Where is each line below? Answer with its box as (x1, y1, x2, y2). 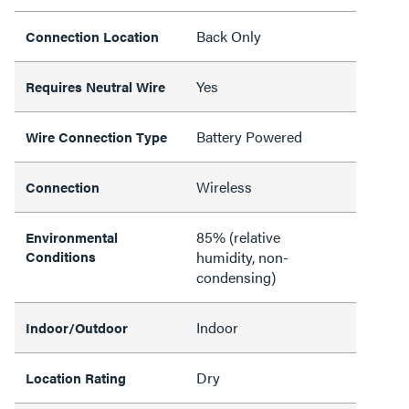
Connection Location (26, 26, 159, 46)
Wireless (196, 175, 252, 197)
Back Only (196, 25, 261, 47)
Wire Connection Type (26, 126, 167, 146)
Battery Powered (196, 125, 302, 147)
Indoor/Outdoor (26, 317, 128, 337)
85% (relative (196, 225, 280, 247)
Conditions (26, 246, 96, 266)
